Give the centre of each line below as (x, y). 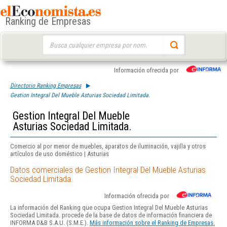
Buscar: (51, 39)
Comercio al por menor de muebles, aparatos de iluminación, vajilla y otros (108, 146)
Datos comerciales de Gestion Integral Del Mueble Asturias (108, 170)
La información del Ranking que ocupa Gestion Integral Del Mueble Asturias (109, 208)
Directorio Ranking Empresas (46, 86)
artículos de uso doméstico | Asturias (60, 154)
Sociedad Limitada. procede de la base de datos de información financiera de (111, 215)
